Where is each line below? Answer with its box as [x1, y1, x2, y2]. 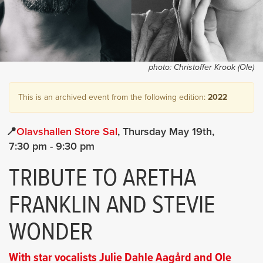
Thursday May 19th [123, 125, 212, 138]
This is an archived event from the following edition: [18, 92, 208, 102]
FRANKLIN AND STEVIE [9, 190, 215, 222]
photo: [149, 62, 174, 72]
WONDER [9, 217, 93, 249]
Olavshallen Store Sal [16, 125, 117, 138]
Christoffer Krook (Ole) [174, 62, 254, 72]
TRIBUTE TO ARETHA [9, 163, 196, 195]
